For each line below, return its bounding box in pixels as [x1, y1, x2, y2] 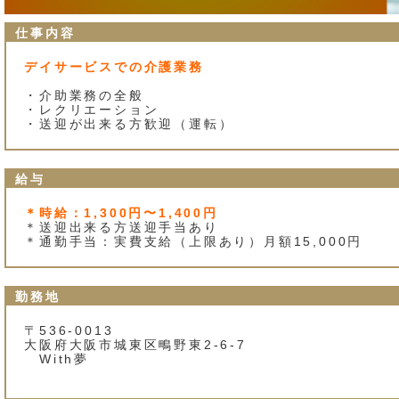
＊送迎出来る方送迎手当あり [24, 220, 219, 235]
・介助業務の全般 [24, 88, 144, 103]
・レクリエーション [24, 102, 159, 118]
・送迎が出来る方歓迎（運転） [24, 117, 234, 132]
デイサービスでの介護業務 [24, 60, 204, 75]
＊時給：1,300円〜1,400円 [24, 206, 218, 221]
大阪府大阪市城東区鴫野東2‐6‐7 [24, 338, 247, 353]
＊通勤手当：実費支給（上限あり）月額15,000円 [24, 234, 363, 249]
